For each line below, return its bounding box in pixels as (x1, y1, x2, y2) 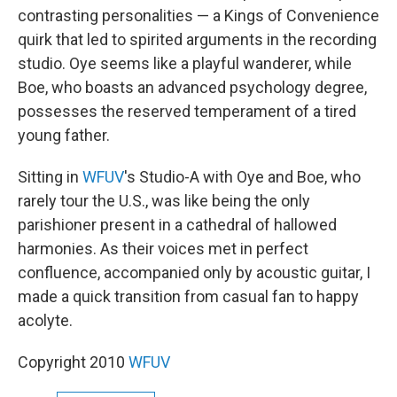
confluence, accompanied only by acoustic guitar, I (18, 263, 370, 282)
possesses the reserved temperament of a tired (18, 102, 356, 121)
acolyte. (18, 311, 73, 330)
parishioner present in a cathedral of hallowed (18, 215, 337, 234)
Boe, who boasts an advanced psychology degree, (18, 78, 367, 97)
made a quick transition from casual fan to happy (18, 287, 359, 306)
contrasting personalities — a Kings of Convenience (18, 6, 379, 25)
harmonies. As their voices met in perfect (18, 239, 308, 258)
